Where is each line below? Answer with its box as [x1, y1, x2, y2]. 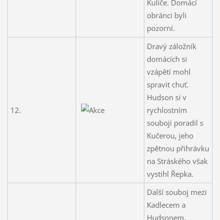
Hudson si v [146, 92, 187, 102]
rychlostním [146, 105, 187, 115]
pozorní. [146, 23, 175, 33]
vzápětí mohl [146, 66, 191, 77]
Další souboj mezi [146, 187, 207, 197]
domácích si [146, 54, 187, 64]
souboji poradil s [146, 117, 203, 128]
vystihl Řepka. [146, 168, 193, 179]
